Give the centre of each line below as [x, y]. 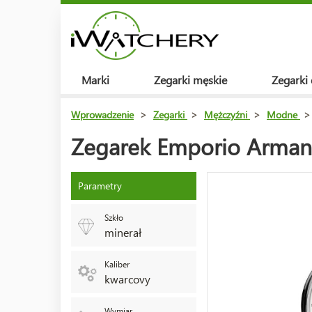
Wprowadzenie [102, 115]
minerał [123, 232]
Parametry [100, 186]
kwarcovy [127, 279]
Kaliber [117, 264]
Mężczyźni [226, 115]
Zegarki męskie [190, 80]
